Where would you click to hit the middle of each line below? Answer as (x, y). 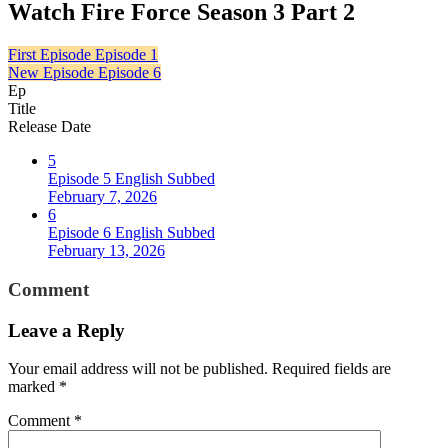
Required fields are (331, 369)
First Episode (49, 55)
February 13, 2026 (106, 251)
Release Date (49, 127)
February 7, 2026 (102, 197)
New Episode (51, 73)
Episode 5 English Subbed (131, 179)
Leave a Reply (66, 330)
